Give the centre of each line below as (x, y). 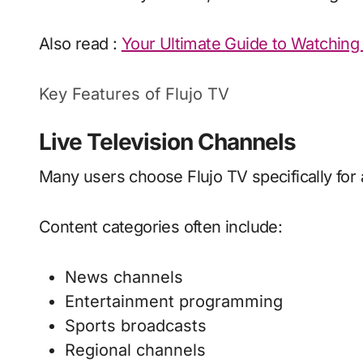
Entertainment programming (174, 302)
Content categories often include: (161, 227)
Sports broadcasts (136, 326)
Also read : (80, 44)
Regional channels (135, 350)
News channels (124, 278)
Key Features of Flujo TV (134, 94)
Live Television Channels (167, 142)
